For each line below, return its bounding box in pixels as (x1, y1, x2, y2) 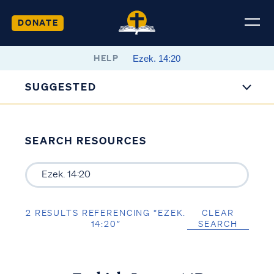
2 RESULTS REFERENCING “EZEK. (26, 207, 187, 218)
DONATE (17, 16, 59, 28)
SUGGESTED (25, 80, 97, 93)
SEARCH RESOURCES (24, 134, 147, 147)
